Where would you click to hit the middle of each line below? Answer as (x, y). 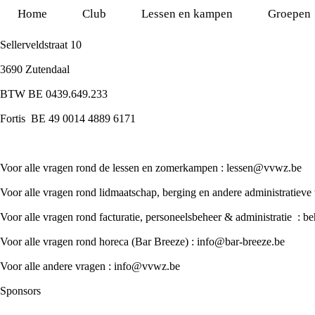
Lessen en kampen (187, 14)
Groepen (289, 14)
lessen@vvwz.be (264, 168)
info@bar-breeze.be (241, 242)
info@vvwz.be (147, 266)
